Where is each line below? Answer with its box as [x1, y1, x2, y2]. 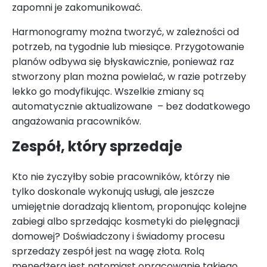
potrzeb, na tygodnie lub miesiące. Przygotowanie [12, 40, 244, 54]
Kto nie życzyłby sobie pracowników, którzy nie [12, 170, 230, 184]
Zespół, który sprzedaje [12, 136, 182, 157]
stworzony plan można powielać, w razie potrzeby [12, 70, 246, 84]
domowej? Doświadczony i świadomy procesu [12, 229, 225, 244]
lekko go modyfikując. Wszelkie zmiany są [12, 85, 204, 99]
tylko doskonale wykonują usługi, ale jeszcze [12, 185, 215, 199]
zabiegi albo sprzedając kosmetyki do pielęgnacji [12, 215, 240, 229]
